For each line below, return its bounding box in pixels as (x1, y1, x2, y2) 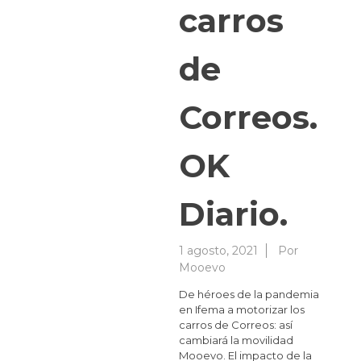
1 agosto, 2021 (179, 243, 258, 259)
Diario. (179, 194, 288, 234)
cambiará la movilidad (179, 334, 293, 347)
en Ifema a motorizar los (179, 303, 305, 317)
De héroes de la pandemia (179, 288, 319, 301)
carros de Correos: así (179, 318, 293, 332)
